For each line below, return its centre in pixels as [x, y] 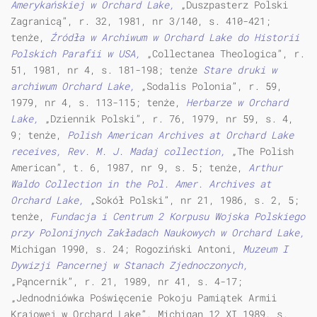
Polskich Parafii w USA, [79, 54]
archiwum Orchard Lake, [73, 86]
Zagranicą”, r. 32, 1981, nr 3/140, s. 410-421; [141, 21]
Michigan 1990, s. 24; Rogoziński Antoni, [127, 249]
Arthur [265, 168]
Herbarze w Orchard [237, 103]
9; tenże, [36, 135]
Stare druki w [240, 70]
